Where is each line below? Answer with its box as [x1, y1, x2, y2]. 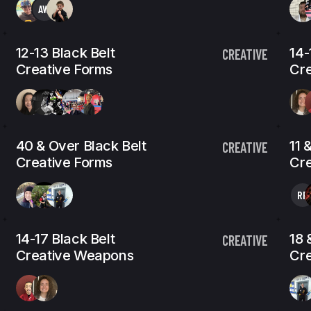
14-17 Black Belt [15, 230, 115, 247]
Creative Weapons [15, 247, 134, 264]
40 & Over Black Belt [15, 137, 146, 154]
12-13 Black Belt [15, 44, 115, 61]
